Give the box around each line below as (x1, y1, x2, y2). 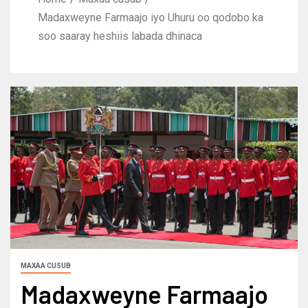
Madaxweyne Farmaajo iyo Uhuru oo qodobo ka (38, 11, 263, 25)
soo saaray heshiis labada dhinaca (38, 30, 202, 43)
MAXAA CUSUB (21, 261, 71, 269)
